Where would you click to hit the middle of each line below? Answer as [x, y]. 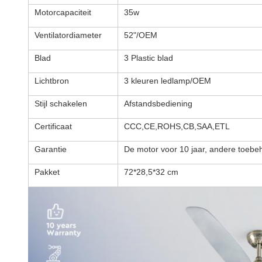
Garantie [51, 149]
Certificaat [53, 126]
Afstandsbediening [158, 104]
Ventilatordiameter [68, 35]
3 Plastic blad [149, 58]
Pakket [47, 172]
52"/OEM [141, 35]
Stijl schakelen [61, 104]
